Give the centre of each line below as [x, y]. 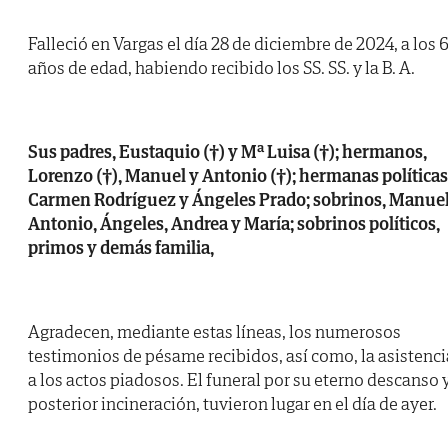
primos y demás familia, [121, 248]
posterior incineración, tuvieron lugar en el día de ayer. [232, 404]
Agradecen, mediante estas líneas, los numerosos [214, 332]
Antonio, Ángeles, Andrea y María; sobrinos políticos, [234, 224]
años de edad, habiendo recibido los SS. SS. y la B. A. [221, 68]
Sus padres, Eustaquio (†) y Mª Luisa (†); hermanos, [227, 152]
